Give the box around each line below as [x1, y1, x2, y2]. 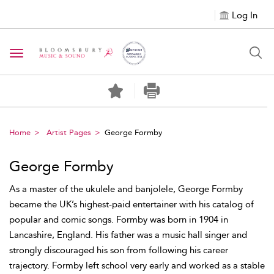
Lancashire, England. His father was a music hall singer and [9, 229, 247, 240]
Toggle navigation [16, 48, 95, 60]
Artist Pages [46, 128, 91, 137]
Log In [232, 10, 257, 21]
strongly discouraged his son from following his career [9, 245, 228, 256]
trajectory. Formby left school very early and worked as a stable [9, 260, 265, 271]
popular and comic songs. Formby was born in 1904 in [9, 214, 228, 225]
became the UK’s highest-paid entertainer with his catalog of [9, 199, 254, 210]
